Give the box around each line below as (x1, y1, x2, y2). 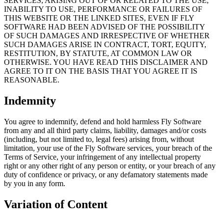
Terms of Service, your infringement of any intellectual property (4, 153, 201, 162)
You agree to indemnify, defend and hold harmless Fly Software (4, 117, 201, 126)
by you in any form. (4, 179, 65, 188)
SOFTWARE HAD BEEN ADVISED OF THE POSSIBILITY (4, 23, 205, 31)
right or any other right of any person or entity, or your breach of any (4, 162, 216, 170)
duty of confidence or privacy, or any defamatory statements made (4, 170, 208, 179)
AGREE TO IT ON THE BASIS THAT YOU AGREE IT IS (4, 67, 197, 76)
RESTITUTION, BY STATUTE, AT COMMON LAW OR (4, 49, 192, 58)
